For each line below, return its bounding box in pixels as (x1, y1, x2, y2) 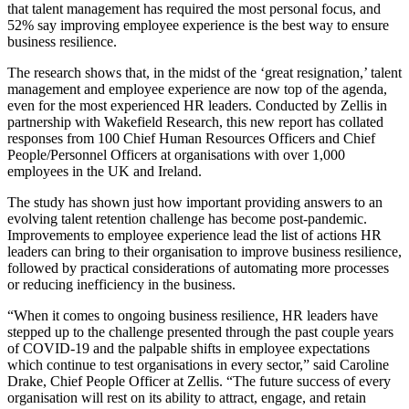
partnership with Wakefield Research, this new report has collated (7, 113, 383, 130)
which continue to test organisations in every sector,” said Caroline (7, 356, 389, 372)
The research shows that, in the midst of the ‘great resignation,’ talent (7, 64, 402, 80)
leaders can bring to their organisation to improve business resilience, (7, 243, 402, 259)
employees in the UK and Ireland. (7, 163, 202, 179)
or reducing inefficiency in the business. (7, 276, 246, 292)
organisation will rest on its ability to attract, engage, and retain (7, 389, 366, 405)
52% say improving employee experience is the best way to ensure (7, 16, 389, 33)
